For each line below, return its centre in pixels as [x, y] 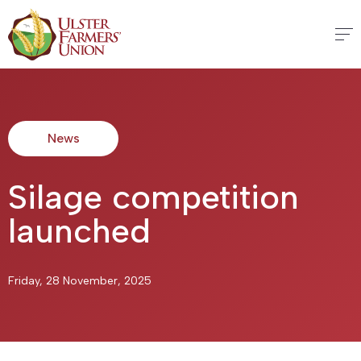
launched [79, 231]
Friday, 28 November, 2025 [80, 281]
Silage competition [154, 197]
